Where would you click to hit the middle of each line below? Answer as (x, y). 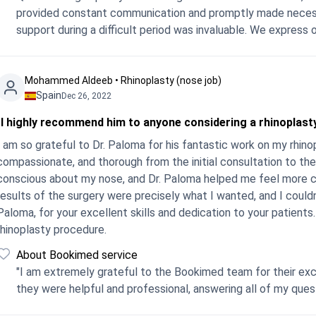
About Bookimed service (77, 255)
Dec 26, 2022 (86, 96)
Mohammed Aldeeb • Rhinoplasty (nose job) (123, 80)
